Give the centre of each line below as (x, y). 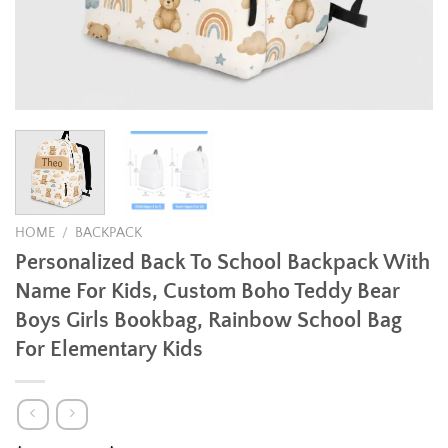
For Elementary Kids (109, 349)
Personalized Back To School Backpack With (222, 262)
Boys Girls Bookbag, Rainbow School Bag (208, 320)
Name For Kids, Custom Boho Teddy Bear (207, 291)
